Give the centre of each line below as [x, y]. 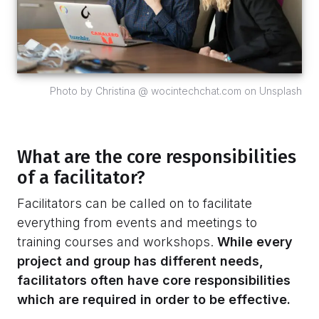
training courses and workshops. [117, 242]
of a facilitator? [81, 178]
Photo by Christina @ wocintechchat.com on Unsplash [176, 91]
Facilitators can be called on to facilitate [135, 204]
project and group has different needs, [140, 261]
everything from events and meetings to [137, 223]
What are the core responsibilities [157, 157]
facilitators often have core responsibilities [154, 281]
